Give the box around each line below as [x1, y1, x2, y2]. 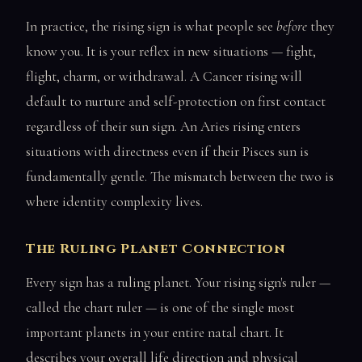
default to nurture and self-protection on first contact [26, 92, 326, 110]
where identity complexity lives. [26, 192, 203, 210]
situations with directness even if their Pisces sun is [26, 142, 309, 160]
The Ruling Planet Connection [26, 240, 286, 259]
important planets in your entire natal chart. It [26, 324, 284, 342]
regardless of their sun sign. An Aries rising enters [26, 117, 301, 135]
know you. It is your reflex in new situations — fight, [26, 42, 316, 60]
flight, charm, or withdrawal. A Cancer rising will [26, 67, 302, 85]
